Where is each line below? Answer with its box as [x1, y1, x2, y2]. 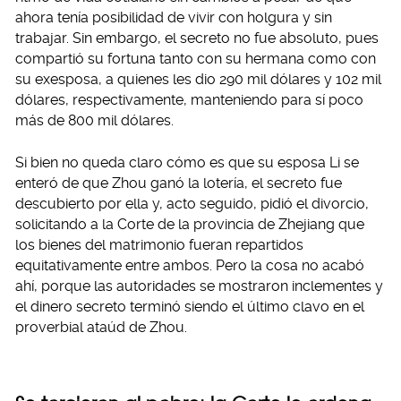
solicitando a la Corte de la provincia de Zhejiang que [15, 216, 364, 234]
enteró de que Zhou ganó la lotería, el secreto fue [15, 175, 342, 192]
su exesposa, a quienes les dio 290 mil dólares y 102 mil [15, 71, 381, 89]
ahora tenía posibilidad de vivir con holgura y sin [15, 9, 332, 27]
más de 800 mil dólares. [15, 112, 174, 130]
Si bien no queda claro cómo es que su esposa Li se [15, 154, 359, 172]
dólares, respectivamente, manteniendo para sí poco [15, 91, 363, 109]
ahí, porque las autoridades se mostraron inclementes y [15, 277, 383, 295]
